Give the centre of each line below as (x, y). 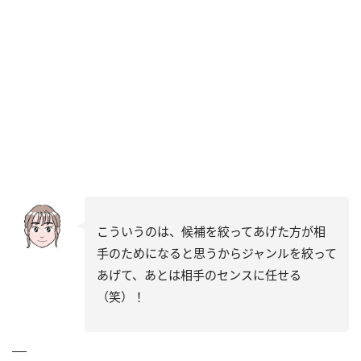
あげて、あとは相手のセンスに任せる (199, 275)
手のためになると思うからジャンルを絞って (217, 253)
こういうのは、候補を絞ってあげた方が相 (211, 232)
